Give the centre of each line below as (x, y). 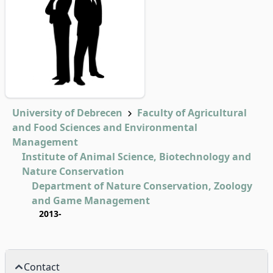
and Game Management (91, 200)
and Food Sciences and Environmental (105, 127)
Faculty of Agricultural (192, 113)
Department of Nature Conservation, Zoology (142, 186)
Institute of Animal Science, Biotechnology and (136, 157)
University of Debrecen (67, 113)
